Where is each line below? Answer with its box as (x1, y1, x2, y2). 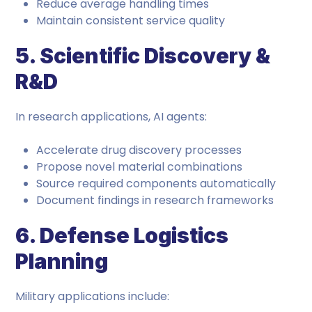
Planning (15, 249, 109, 274)
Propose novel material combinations (36, 159, 243, 175)
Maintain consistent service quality (36, 13, 226, 29)
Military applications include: (15, 288, 170, 304)
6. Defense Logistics (15, 223, 229, 248)
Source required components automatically (36, 175, 276, 192)
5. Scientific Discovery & (15, 43, 271, 68)
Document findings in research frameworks (36, 192, 274, 208)
